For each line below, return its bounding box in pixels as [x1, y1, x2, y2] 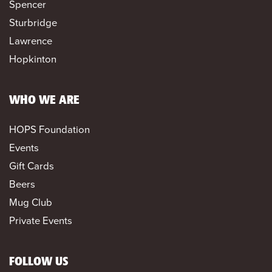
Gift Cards [9, 158, 54, 174]
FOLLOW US [9, 256, 69, 268]
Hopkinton [9, 51, 56, 67]
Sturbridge [9, 15, 57, 30]
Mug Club [9, 194, 52, 210]
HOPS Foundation [9, 121, 90, 137]
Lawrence [9, 33, 52, 49]
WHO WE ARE [9, 94, 80, 106]
